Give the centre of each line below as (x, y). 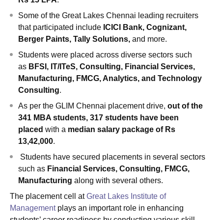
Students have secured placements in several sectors (112, 157)
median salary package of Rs (122, 129)
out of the (185, 106)
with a (55, 129)
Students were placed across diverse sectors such (105, 55)
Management (33, 208)
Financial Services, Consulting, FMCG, (118, 168)
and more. (149, 39)
